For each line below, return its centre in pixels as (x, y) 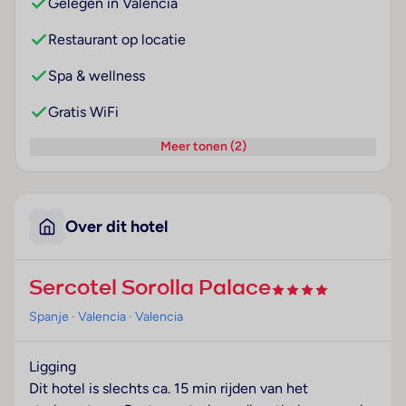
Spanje (49, 317)
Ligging (53, 367)
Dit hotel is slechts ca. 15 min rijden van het (169, 389)
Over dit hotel (116, 227)
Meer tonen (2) (203, 147)
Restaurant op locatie (117, 40)
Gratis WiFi (83, 112)
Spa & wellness (97, 76)
